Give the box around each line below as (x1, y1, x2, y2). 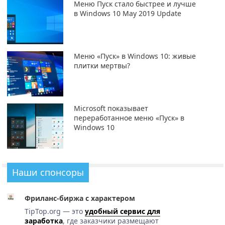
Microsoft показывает (73, 103, 148, 113)
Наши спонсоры (12, 166, 84, 178)
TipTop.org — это (24, 206, 85, 216)
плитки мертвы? (73, 60, 130, 70)
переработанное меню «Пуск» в (73, 113, 184, 123)
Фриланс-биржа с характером (24, 193, 135, 203)
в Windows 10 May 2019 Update (73, 8, 181, 18)
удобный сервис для (84, 206, 160, 216)
